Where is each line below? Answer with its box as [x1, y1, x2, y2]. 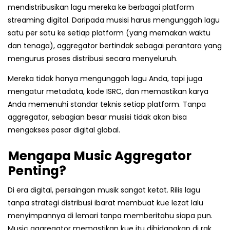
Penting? [8, 161, 66, 180]
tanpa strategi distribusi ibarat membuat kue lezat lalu [8, 198, 203, 208]
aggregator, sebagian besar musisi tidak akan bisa [8, 111, 187, 122]
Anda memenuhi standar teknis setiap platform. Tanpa [8, 99, 206, 109]
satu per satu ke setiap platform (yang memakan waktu [8, 27, 210, 38]
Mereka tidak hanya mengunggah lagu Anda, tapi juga [8, 73, 202, 84]
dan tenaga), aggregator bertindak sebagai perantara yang [8, 40, 222, 51]
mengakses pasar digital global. [8, 124, 120, 135]
